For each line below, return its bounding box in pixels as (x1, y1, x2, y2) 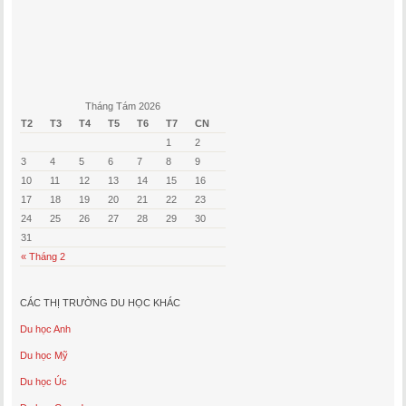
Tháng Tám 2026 (84, 101, 160, 112)
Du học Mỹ (19, 350, 68, 362)
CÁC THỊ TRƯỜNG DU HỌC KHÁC (19, 297, 180, 309)
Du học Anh (19, 324, 71, 335)
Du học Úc (19, 376, 67, 388)
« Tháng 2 (20, 251, 65, 263)
